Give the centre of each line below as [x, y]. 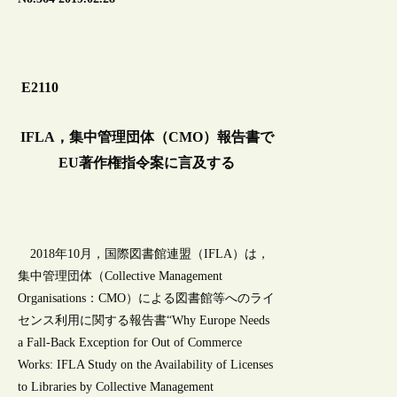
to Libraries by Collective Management [116, 387]
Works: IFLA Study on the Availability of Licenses [146, 365]
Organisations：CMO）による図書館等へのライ [147, 299]
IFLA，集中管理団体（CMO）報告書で [147, 136]
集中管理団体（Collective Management [121, 276]
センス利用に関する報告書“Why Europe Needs [144, 321]
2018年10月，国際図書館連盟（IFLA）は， [144, 254]
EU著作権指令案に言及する [147, 162]
